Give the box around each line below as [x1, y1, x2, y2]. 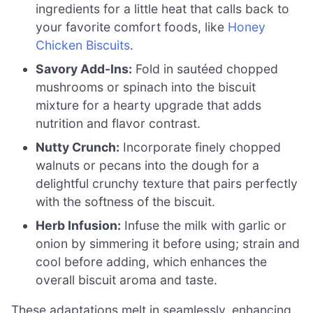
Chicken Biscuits [36, 37, 131, 52]
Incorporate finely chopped [119, 139, 282, 154]
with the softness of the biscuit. [36, 194, 216, 209]
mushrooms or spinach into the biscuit [36, 79, 256, 94]
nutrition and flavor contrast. [36, 115, 201, 131]
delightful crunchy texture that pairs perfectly [36, 175, 298, 191]
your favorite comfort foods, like [36, 19, 228, 34]
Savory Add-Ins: [36, 61, 133, 76]
